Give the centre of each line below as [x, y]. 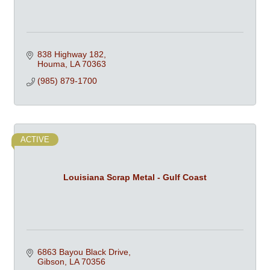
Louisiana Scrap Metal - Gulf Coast [135, 177]
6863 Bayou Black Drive [83, 252]
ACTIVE [35, 140]
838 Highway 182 [70, 54]
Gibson [51, 262]
